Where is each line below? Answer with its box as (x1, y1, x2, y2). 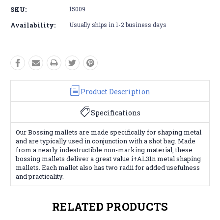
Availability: (10, 20, 55, 29)
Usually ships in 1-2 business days (69, 20, 166, 28)
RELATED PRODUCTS (52, 199, 168, 214)
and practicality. (16, 171, 64, 181)
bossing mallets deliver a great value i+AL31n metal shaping (16, 154, 201, 163)
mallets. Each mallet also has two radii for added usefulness (16, 163, 200, 172)
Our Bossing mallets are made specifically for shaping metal (16, 127, 201, 137)
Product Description (80, 86, 150, 96)
